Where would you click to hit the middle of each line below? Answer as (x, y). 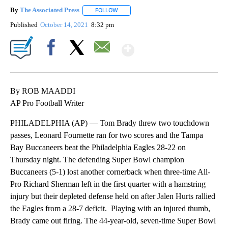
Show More (174, 46)
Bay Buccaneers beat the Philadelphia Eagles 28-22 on (98, 147)
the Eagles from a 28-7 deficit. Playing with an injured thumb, (110, 208)
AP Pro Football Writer (47, 103)
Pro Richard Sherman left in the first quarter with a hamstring (108, 184)
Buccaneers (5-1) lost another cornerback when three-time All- (110, 172)
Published (24, 24)
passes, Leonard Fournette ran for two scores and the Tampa (107, 135)
